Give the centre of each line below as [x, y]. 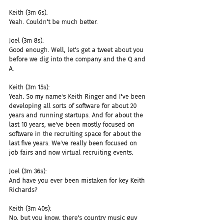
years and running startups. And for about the [77, 115]
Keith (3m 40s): [30, 208]
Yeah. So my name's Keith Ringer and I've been [78, 96]
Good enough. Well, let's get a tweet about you [77, 50]
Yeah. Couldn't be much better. [53, 22]
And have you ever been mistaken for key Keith [78, 180]
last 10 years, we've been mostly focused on [73, 124]
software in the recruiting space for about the [76, 134]
